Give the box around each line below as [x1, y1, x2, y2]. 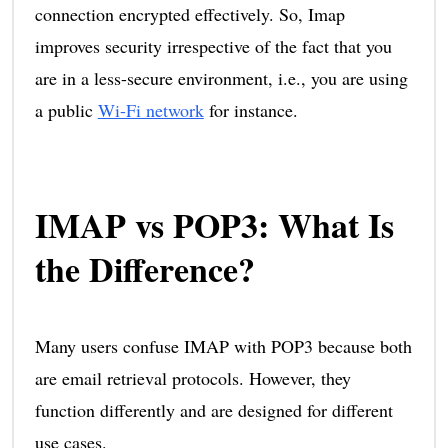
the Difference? [34, 243, 255, 294]
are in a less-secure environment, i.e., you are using [34, 65, 408, 90]
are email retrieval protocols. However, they [34, 365, 351, 390]
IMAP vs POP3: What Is [34, 199, 394, 250]
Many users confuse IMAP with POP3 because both [34, 333, 412, 358]
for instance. [203, 97, 298, 122]
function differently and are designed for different [34, 397, 393, 422]
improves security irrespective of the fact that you [34, 33, 392, 58]
